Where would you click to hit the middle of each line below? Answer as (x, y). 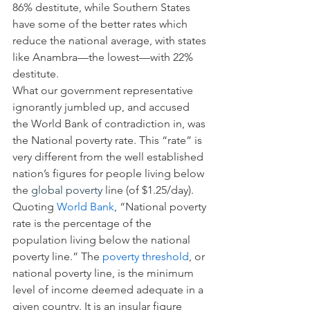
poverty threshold (146, 256)
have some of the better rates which (101, 24)
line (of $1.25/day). (148, 190)
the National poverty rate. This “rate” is (109, 140)
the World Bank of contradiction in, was (110, 124)
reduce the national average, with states (111, 40)
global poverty (67, 190)
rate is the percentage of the (83, 223)
